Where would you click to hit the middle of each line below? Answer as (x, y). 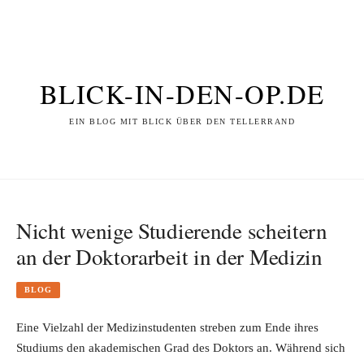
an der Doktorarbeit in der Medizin (169, 256)
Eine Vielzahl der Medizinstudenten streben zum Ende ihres (167, 328)
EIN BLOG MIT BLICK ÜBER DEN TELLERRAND (182, 121)
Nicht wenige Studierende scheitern (172, 230)
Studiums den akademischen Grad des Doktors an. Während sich (181, 348)
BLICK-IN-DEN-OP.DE (182, 93)
